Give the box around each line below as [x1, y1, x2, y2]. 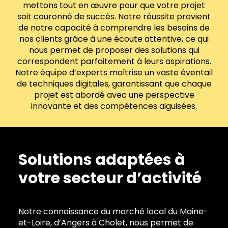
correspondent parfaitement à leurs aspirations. [17, 55, 211, 68]
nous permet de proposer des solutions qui [28, 44, 199, 56]
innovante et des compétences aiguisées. [31, 100, 197, 112]
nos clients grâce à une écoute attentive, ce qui [19, 33, 209, 45]
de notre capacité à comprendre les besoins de [18, 22, 210, 34]
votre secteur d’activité [18, 167, 202, 189]
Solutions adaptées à [18, 149, 185, 171]
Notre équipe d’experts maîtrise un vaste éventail [15, 67, 213, 79]
